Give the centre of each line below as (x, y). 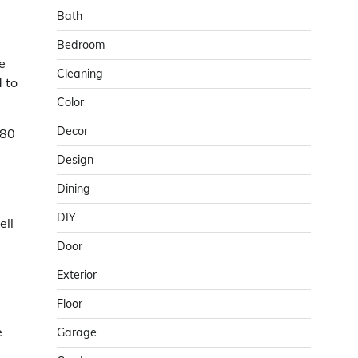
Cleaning (80, 74)
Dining (74, 189)
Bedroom (81, 45)
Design (75, 160)
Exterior (77, 275)
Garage (77, 332)
